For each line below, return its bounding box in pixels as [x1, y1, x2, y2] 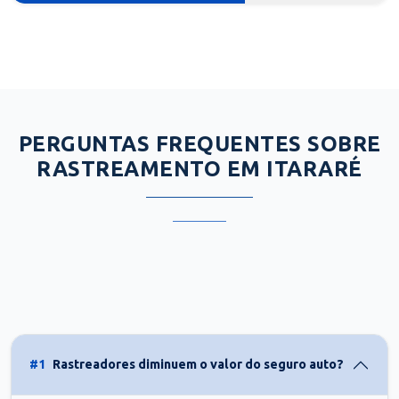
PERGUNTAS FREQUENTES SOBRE [18, 131, 381, 156]
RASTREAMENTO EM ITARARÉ [37, 156, 362, 181]
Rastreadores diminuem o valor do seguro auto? [53, 357, 344, 372]
